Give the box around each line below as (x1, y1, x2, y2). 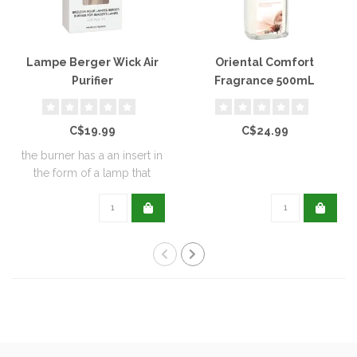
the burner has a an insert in (22, 148, 163, 162)
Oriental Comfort (215, 55, 315, 69)
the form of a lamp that (33, 166, 151, 179)
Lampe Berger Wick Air (25, 55, 159, 69)
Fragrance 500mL (214, 73, 316, 87)
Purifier (71, 73, 113, 87)
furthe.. (75, 183, 110, 197)
